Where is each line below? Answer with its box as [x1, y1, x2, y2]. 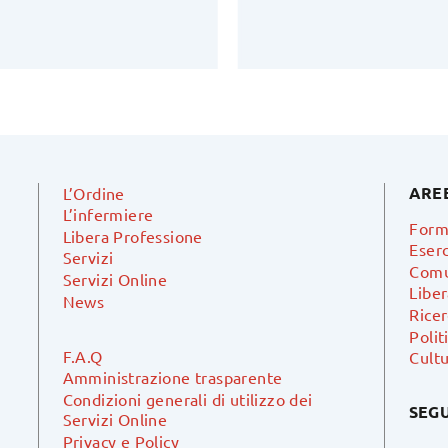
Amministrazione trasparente [62, 367, 283, 388]
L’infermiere [62, 204, 154, 225]
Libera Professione [62, 225, 203, 246]
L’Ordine [62, 182, 125, 203]
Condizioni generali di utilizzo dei [62, 388, 313, 409]
